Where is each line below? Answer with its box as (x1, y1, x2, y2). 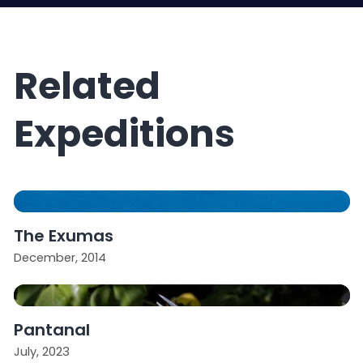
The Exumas (13, 224, 113, 247)
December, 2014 (13, 249, 106, 266)
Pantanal (13, 318, 90, 341)
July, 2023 (13, 343, 70, 360)
